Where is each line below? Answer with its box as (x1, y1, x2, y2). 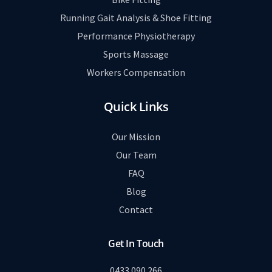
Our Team (115, 149, 157, 161)
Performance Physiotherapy (77, 30, 195, 42)
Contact (119, 203, 153, 216)
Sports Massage (103, 48, 169, 61)
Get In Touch (108, 237, 164, 251)
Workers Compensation (87, 66, 185, 79)
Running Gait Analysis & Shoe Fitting (60, 12, 212, 24)
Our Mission (112, 131, 160, 143)
